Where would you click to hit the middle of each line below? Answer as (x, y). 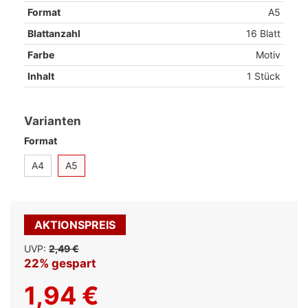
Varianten (53, 121)
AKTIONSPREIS (75, 224)
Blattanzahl (54, 33)
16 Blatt (263, 33)
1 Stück (264, 76)
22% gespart (60, 263)
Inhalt (41, 76)
